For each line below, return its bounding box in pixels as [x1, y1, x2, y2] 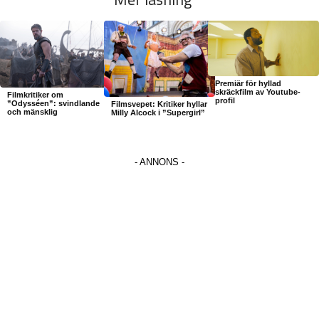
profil [214, 95, 235, 105]
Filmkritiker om [7, 90, 63, 99]
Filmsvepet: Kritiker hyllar [110, 99, 207, 108]
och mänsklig [7, 107, 58, 116]
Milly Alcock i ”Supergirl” [110, 108, 205, 117]
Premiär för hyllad [214, 78, 281, 88]
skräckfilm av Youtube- [214, 87, 300, 96]
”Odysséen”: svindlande [7, 98, 100, 108]
